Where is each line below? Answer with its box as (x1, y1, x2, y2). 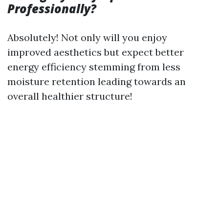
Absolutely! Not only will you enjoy (7, 31, 167, 44)
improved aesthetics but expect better (7, 46, 184, 58)
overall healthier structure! (7, 90, 132, 102)
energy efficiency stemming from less (7, 61, 180, 73)
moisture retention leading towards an (7, 75, 186, 88)
